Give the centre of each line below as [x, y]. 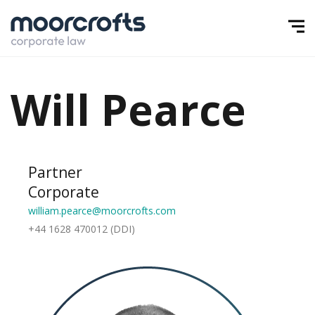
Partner [55, 172]
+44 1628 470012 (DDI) [82, 229]
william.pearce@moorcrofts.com [102, 211]
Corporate [64, 192]
